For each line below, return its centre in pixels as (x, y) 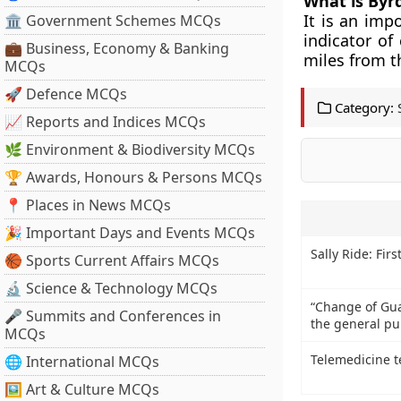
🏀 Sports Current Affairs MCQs (112, 260)
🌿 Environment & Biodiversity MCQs (130, 149)
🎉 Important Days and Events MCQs (130, 233)
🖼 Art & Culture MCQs (82, 389)
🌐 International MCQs (82, 362)
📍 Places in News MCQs (88, 205)
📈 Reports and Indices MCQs (105, 122)
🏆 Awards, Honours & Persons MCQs (133, 177)
